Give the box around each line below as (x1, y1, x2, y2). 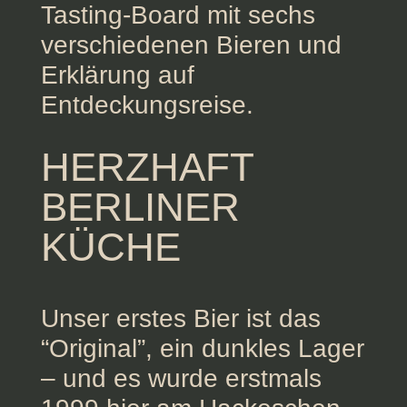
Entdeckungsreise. (40, 90, 253, 119)
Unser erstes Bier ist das (40, 303, 321, 333)
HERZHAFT (40, 144, 253, 189)
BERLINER (40, 184, 240, 229)
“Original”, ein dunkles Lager (40, 333, 364, 362)
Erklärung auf (40, 60, 194, 89)
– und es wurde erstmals (40, 363, 322, 392)
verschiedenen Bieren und (40, 30, 342, 59)
